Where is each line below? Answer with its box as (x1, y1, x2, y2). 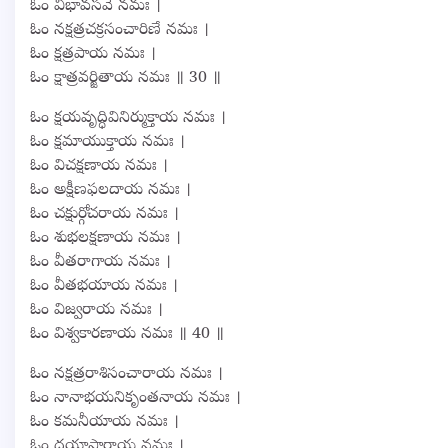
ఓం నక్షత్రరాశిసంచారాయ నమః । (30, 363, 223, 386)
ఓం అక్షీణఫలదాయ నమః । (30, 179, 191, 202)
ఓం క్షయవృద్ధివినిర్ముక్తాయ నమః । (30, 107, 226, 130)
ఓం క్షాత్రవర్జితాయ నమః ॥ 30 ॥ (30, 67, 221, 90)
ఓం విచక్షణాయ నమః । (30, 155, 168, 178)
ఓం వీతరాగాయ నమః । (30, 251, 171, 274)
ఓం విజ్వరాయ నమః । (30, 299, 163, 322)
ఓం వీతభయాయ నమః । (30, 275, 178, 298)
